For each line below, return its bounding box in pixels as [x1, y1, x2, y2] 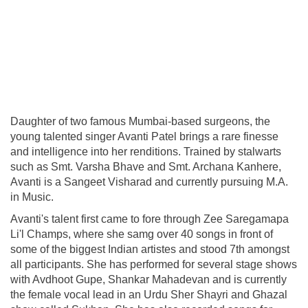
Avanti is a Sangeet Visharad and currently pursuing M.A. [10, 175, 288, 188]
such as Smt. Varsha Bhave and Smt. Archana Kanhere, [10, 160, 281, 173]
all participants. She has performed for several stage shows [10, 258, 297, 270]
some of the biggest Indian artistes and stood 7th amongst [10, 243, 289, 255]
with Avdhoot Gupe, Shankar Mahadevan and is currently [10, 273, 287, 285]
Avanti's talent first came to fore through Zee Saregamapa [10, 212, 289, 225]
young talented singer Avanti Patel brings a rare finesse [10, 130, 278, 142]
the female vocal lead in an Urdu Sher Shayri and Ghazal [10, 288, 287, 300]
